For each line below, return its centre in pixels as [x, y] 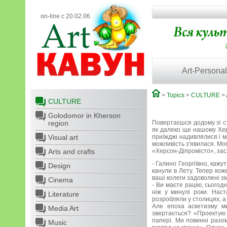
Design [59, 166]
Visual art [63, 137]
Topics [176, 95]
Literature [64, 194]
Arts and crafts [71, 152]
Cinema [61, 180]
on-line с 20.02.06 [65, 16]
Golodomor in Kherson [84, 116]
